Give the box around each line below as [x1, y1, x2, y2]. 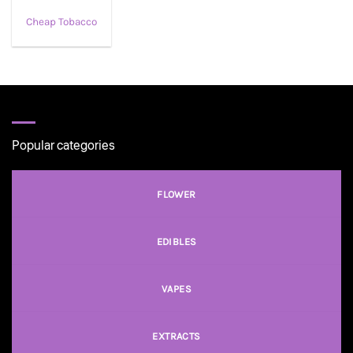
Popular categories [12, 137, 115, 155]
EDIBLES [156, 236, 197, 248]
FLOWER [157, 188, 196, 201]
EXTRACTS [152, 329, 201, 342]
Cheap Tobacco [25, 16, 97, 28]
